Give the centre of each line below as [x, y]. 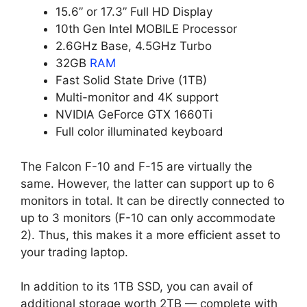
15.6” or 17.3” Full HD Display [134, 12]
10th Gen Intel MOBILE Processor [146, 29]
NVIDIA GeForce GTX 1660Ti [134, 115]
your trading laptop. [74, 252]
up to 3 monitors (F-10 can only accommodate [148, 218]
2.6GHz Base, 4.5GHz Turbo [134, 46]
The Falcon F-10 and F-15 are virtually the [136, 166]
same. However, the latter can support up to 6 [148, 183]
